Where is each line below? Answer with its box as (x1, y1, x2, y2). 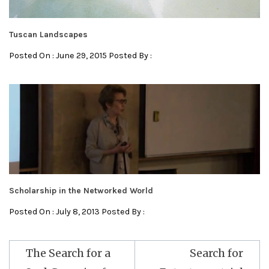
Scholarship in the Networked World (9, 186, 153, 196)
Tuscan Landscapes (9, 29, 88, 40)
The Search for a (26, 246, 110, 261)
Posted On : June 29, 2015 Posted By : (9, 50, 152, 61)
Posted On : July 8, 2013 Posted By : (9, 207, 145, 217)
